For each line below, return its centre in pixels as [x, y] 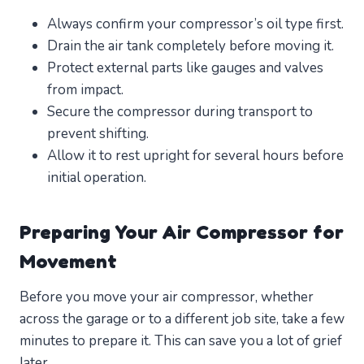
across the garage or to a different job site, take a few [182, 319]
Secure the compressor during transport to [180, 112]
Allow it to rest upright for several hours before [195, 156]
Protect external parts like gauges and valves [185, 68]
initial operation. [97, 178]
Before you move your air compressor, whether [167, 297]
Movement [68, 262]
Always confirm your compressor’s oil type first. [195, 24]
